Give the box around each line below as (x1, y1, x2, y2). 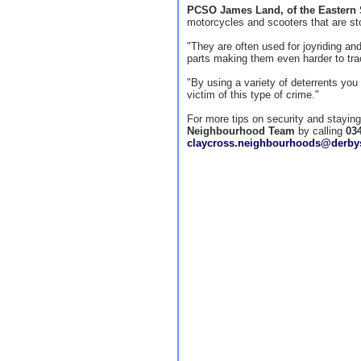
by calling (295, 125, 346, 137)
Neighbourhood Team (187, 125, 295, 137)
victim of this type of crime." (187, 89, 319, 101)
